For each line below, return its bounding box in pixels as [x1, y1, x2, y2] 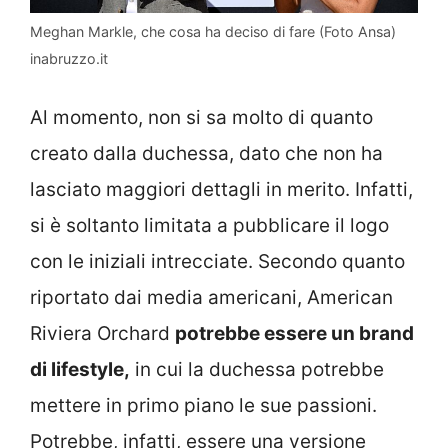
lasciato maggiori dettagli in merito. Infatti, [30, 178, 413, 202]
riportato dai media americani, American [30, 286, 393, 310]
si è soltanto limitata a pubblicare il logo [30, 214, 389, 238]
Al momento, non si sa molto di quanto [30, 106, 373, 130]
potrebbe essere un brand [175, 322, 414, 346]
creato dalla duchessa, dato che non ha [30, 142, 383, 166]
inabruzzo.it [30, 49, 108, 67]
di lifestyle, [30, 358, 130, 382]
